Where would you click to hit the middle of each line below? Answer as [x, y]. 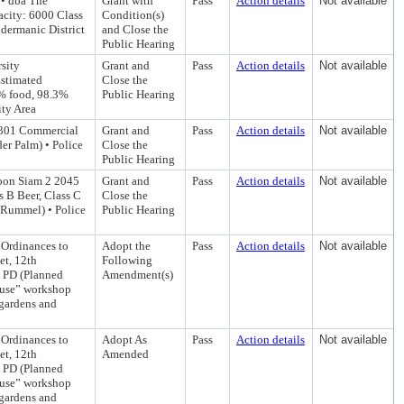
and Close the [135, 29]
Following [127, 260]
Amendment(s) [138, 275]
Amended [125, 354]
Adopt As [124, 340]
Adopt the [126, 246]
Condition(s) [133, 15]
